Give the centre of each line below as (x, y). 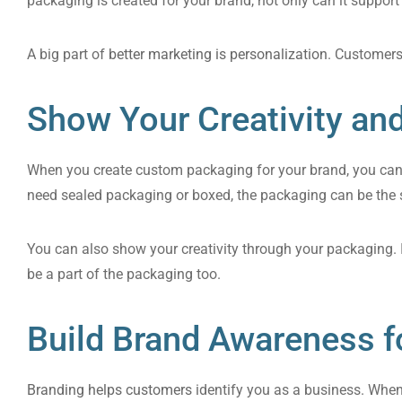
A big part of (68, 54)
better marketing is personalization (218, 54)
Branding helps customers (109, 390)
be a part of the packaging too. (126, 274)
